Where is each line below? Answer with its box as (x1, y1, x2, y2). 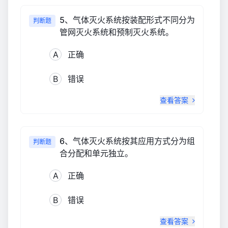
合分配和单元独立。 (60, 148, 133, 158)
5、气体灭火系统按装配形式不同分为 (60, 14, 195, 25)
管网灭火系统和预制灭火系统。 (60, 26, 174, 37)
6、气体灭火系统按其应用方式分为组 (60, 135, 195, 146)
